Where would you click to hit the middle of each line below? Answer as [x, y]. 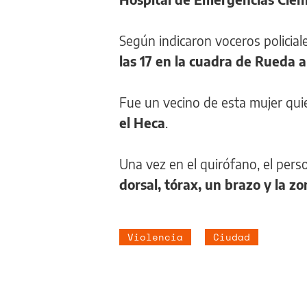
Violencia [155, 236]
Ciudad [232, 236]
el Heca [142, 122]
